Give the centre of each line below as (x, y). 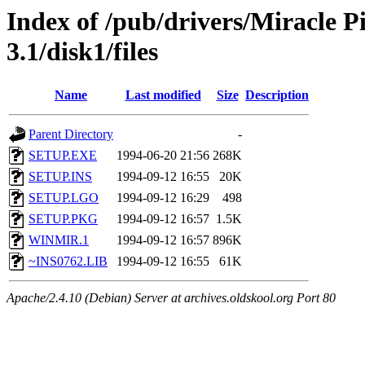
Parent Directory (71, 134)
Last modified (163, 95)
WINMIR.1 (59, 240)
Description (277, 95)
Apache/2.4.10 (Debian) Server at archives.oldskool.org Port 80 (171, 298)
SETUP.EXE (63, 156)
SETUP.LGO (64, 198)
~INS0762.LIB (68, 262)
